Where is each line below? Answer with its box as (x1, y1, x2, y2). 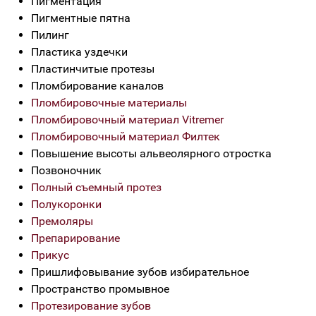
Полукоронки (31, 197, 102, 211)
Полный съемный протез (31, 181, 162, 194)
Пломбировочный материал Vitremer (31, 113, 224, 126)
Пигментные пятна (31, 11, 130, 25)
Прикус (31, 248, 69, 262)
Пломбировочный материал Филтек (31, 130, 220, 143)
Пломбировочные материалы (31, 96, 187, 109)
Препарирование (31, 231, 120, 245)
